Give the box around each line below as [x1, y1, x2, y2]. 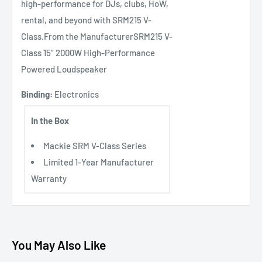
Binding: [21, 89, 53, 100]
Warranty [31, 173, 67, 184]
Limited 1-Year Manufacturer [43, 157, 154, 168]
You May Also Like [12, 237, 106, 253]
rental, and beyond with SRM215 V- [21, 15, 151, 26]
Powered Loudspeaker [21, 64, 107, 75]
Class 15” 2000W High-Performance [21, 47, 155, 58]
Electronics [53, 89, 99, 100]
